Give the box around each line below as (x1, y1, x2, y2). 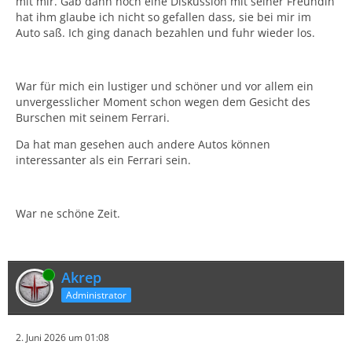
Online (16, 267, 44, 281)
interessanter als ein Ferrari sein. (16, 152, 191, 167)
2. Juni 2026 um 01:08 (16, 330, 109, 344)
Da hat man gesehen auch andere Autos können (16, 136, 270, 152)
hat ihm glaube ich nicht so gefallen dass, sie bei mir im (16, 9, 311, 24)
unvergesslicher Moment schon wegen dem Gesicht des (16, 93, 310, 109)
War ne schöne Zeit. (16, 205, 120, 221)
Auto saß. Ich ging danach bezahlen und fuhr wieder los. (16, 24, 315, 40)
